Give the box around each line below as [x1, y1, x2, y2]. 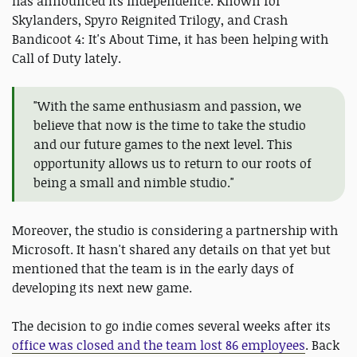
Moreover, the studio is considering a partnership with [12, 222, 338, 240]
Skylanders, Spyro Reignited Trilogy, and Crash [12, 11, 288, 29]
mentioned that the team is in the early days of [12, 260, 294, 278]
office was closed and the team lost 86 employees [12, 336, 305, 355]
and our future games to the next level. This [33, 135, 292, 154]
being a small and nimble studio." [33, 174, 234, 192]
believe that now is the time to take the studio [33, 116, 306, 135]
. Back [305, 336, 339, 355]
